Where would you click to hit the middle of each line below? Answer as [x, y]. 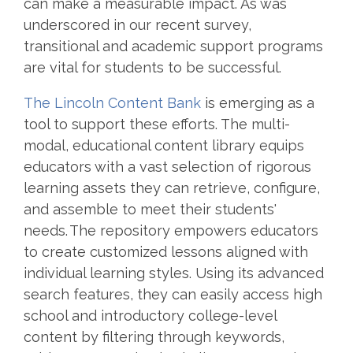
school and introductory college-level [150, 315]
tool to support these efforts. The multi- [157, 124]
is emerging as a [258, 102]
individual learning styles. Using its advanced [174, 273]
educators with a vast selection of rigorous [167, 166]
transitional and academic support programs [173, 46]
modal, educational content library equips [164, 145]
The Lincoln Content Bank [112, 102]
